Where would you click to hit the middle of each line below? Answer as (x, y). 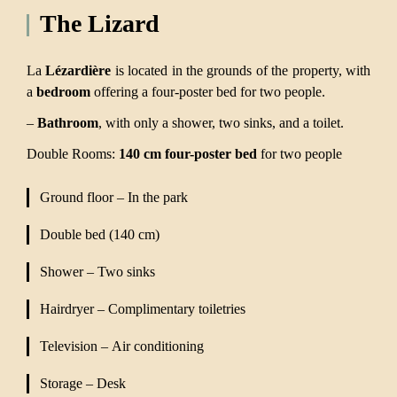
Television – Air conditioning (122, 346)
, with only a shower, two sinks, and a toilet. (221, 123)
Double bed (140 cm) (100, 235)
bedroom (63, 92)
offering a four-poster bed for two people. (208, 92)
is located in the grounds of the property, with (241, 71)
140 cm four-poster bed (188, 154)
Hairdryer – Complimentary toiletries (143, 309)
